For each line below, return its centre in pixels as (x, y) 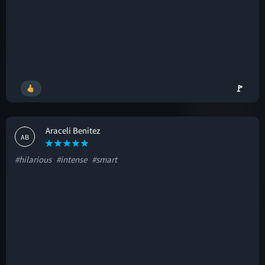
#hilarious (33, 159)
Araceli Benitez (73, 130)
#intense (72, 159)
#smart (104, 159)
